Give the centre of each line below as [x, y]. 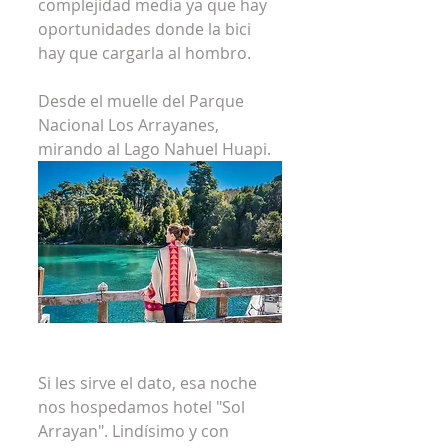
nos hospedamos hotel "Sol [143, 407]
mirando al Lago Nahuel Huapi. [154, 148]
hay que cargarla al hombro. [144, 52]
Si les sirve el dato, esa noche [149, 383]
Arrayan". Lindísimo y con [135, 431]
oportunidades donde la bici [146, 28]
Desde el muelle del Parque [143, 100]
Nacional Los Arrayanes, [130, 124]
